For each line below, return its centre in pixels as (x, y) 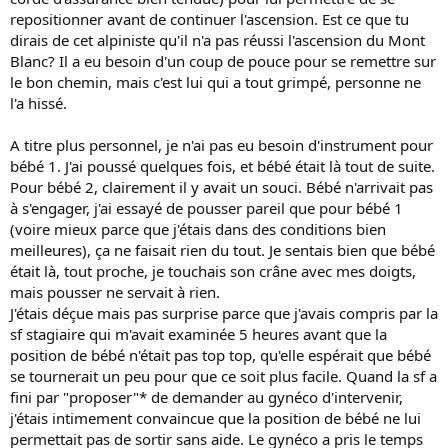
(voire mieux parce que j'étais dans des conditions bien (198, 229)
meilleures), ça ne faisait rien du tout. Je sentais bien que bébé (222, 250)
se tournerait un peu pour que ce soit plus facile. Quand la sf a (223, 376)
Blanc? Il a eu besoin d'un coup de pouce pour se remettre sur (223, 61)
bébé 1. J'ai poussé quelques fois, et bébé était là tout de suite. (222, 166)
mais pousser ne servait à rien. (115, 292)
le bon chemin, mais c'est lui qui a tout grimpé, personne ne (215, 82)
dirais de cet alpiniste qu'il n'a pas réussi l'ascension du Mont (217, 40)
